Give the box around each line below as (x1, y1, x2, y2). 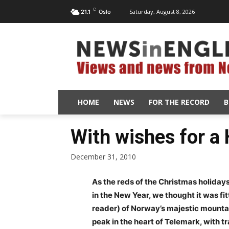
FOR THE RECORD (149, 97, 210, 107)
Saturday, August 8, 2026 (129, 7, 195, 15)
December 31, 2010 (71, 151, 136, 162)
